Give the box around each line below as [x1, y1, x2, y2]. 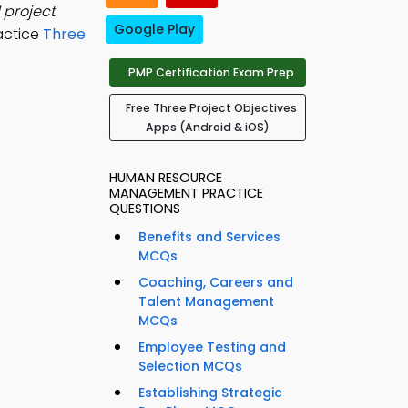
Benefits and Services [138, 228, 280, 247]
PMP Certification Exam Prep [128, 65, 294, 81]
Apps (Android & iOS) [146, 119, 270, 136]
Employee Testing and [138, 338, 286, 357]
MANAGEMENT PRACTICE [109, 184, 263, 203]
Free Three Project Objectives [126, 100, 297, 117]
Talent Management [138, 292, 274, 311]
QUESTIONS [109, 199, 180, 219]
